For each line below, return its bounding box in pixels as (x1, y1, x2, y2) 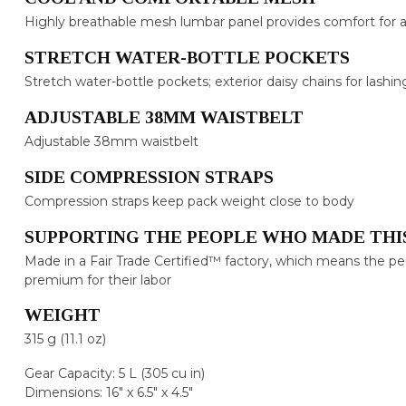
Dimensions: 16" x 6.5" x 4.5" (24, 384, 193, 401)
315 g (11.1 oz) (24, 331, 106, 348)
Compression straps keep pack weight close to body (24, 192, 354, 209)
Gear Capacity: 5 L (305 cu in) (24, 365, 205, 382)
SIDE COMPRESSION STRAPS (24, 167, 274, 187)
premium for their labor (24, 271, 171, 288)
